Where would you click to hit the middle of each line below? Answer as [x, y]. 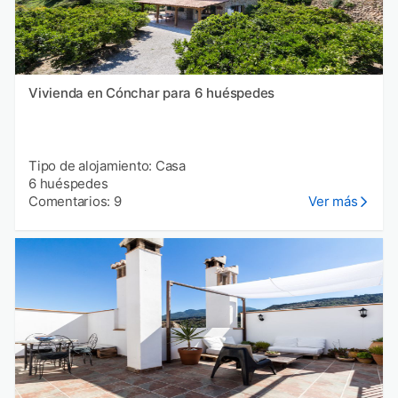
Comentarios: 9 [75, 202]
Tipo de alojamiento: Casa [107, 166]
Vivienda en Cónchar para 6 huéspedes [151, 93]
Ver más [333, 202]
